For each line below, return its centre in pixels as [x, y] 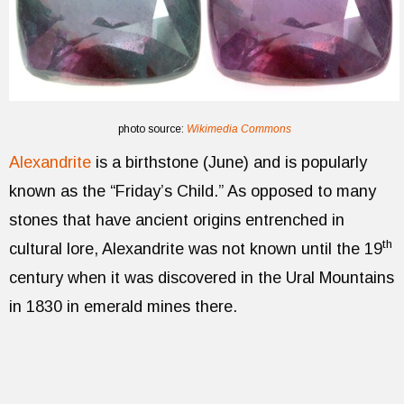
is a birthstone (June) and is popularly [229, 162]
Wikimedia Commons [239, 129]
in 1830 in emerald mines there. [123, 306]
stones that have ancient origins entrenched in [177, 220]
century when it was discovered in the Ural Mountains [202, 277]
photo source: [152, 129]
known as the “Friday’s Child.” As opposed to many [193, 191]
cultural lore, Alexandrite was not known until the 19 [196, 248]
